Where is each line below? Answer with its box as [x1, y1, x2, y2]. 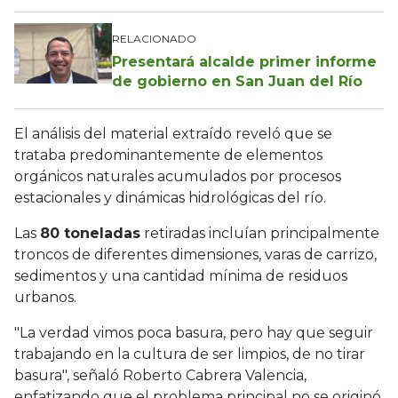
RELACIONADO [112, 32, 196, 46]
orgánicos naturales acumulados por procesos [14, 168, 341, 186]
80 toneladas [40, 225, 140, 243]
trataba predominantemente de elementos [14, 147, 322, 164]
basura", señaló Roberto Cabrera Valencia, [14, 367, 306, 385]
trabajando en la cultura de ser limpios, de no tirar [14, 346, 365, 363]
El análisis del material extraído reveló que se [14, 125, 332, 143]
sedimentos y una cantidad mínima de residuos [14, 267, 347, 285]
